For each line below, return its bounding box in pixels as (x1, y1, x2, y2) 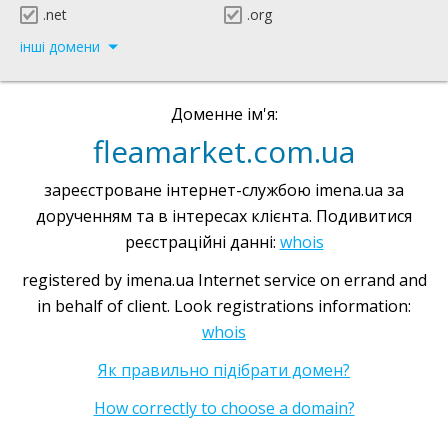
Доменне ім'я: (170, 103, 278, 125)
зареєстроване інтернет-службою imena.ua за (44, 179, 404, 201)
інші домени (20, 37, 100, 56)
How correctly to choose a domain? (93, 397, 355, 419)
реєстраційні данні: (124, 231, 280, 253)
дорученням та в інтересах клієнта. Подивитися (36, 205, 412, 227)
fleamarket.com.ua (93, 131, 355, 172)
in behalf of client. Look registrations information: (37, 295, 411, 317)
